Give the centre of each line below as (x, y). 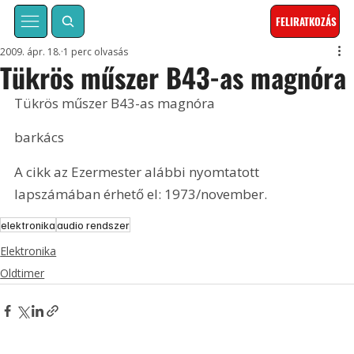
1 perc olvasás (96, 52)
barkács (40, 137)
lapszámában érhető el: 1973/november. (141, 194)
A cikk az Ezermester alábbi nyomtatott (139, 171)
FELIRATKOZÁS (307, 22)
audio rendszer (94, 225)
